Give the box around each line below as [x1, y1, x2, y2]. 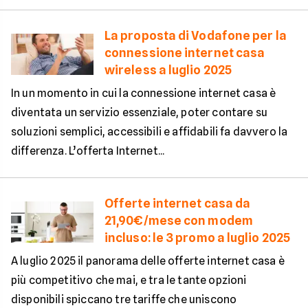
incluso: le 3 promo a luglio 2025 [104, 230, 290, 245]
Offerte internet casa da [104, 196, 251, 210]
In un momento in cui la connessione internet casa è [11, 87, 276, 100]
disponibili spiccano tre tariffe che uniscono [11, 293, 237, 306]
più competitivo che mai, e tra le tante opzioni [11, 274, 247, 287]
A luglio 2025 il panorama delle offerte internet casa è [11, 254, 285, 267]
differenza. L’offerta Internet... [11, 144, 165, 157]
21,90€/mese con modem [104, 213, 253, 228]
